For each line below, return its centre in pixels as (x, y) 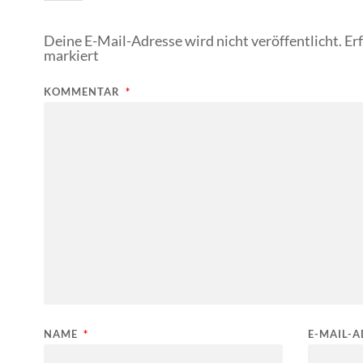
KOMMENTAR (83, 91)
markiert (71, 55)
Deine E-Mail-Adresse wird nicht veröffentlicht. (193, 40)
